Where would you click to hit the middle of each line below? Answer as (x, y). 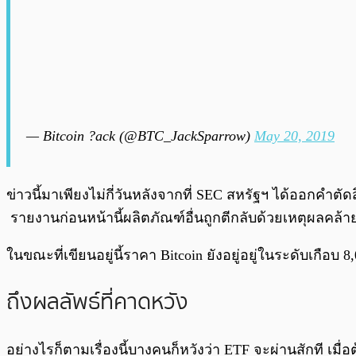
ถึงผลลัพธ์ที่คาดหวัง (97, 302)
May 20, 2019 (294, 135)
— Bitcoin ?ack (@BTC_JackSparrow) (140, 135)
